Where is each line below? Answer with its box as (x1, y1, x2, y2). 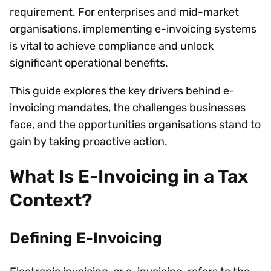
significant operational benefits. (10, 56, 173, 70)
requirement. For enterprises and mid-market (10, 5, 239, 19)
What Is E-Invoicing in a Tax (10, 166, 248, 188)
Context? (10, 189, 94, 211)
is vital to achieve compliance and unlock (10, 39, 214, 53)
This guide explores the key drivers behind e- (10, 83, 235, 97)
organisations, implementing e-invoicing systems (10, 22, 256, 36)
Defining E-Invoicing (10, 228, 164, 247)
